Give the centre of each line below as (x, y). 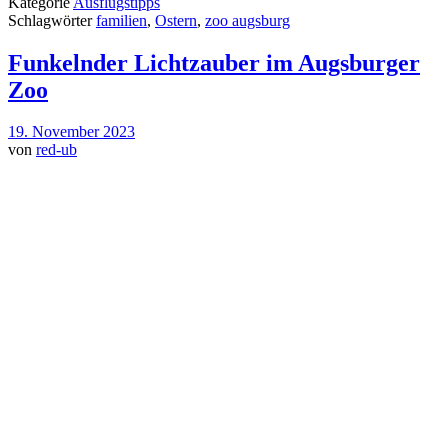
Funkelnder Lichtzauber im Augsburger (214, 62)
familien (121, 20)
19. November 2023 (71, 132)
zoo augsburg (247, 20)
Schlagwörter (52, 20)
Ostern (176, 20)
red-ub (56, 150)
